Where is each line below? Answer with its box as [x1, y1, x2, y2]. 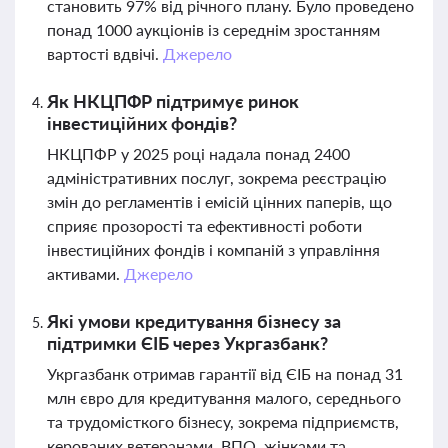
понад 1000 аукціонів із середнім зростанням [47, 20, 380, 39]
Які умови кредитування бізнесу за [47, 310, 341, 332]
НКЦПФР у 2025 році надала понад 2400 [47, 144, 350, 163]
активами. [47, 264, 124, 283]
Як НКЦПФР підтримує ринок [47, 90, 299, 112]
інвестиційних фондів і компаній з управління [47, 240, 380, 259]
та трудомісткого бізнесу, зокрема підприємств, [47, 412, 399, 431]
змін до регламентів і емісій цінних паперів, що [47, 192, 392, 211]
